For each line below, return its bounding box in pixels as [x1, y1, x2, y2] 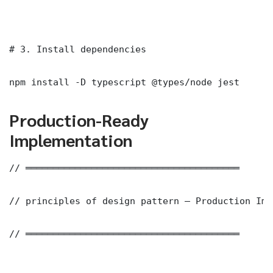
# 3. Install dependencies [9, 43, 146, 54]
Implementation [9, 128, 132, 151]
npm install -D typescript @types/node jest [9, 76, 239, 87]
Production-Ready [9, 108, 149, 130]
